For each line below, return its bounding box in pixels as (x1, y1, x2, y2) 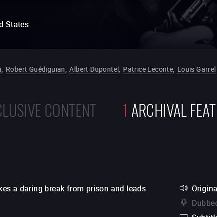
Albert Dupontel (69, 64, 119, 74)
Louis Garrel (177, 64, 216, 74)
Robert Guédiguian (5, 64, 65, 74)
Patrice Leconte (123, 64, 173, 74)
